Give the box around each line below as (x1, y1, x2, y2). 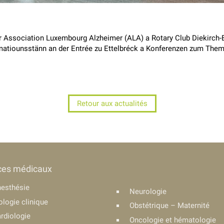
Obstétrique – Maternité (129, 201, 209, 210)
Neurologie (129, 186, 166, 196)
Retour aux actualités (76, 99, 147, 108)
